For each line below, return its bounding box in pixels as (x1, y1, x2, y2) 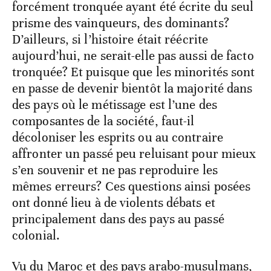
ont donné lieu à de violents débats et (12, 194, 215, 211)
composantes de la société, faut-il (12, 113, 195, 129)
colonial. (12, 227, 60, 243)
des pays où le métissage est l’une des (12, 96, 217, 113)
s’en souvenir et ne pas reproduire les (12, 162, 218, 178)
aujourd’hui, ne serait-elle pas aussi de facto (12, 47, 254, 64)
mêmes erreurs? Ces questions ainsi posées (12, 178, 251, 194)
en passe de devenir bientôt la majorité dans (12, 80, 253, 96)
